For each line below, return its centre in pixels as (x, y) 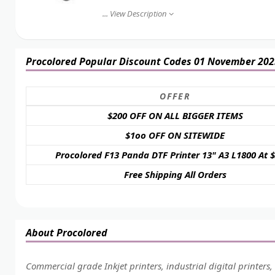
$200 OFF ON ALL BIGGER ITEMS (175, 115)
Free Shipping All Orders (175, 174)
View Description (138, 14)
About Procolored (66, 233)
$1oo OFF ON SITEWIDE (175, 135)
